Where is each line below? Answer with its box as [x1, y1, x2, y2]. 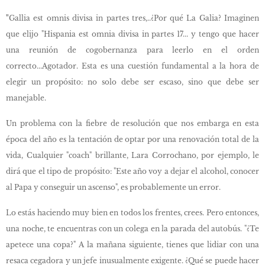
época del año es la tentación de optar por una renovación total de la [6, 135, 259, 144]
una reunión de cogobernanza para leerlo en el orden [6, 46, 259, 54]
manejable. [6, 93, 46, 102]
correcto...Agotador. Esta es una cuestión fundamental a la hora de [6, 62, 259, 70]
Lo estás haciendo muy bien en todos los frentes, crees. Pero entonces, [6, 208, 259, 217]
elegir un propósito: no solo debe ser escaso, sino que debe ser [6, 77, 259, 86]
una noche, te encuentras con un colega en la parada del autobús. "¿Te [6, 224, 259, 233]
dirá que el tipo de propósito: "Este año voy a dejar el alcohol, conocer [6, 167, 259, 176]
